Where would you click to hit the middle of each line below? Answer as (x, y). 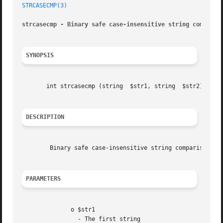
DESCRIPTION (45, 117)
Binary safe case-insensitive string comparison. (36, 148)
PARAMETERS (44, 179)
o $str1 (36, 210)
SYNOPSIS (40, 56)
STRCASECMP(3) (45, 6)
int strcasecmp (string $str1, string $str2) (113, 86)
